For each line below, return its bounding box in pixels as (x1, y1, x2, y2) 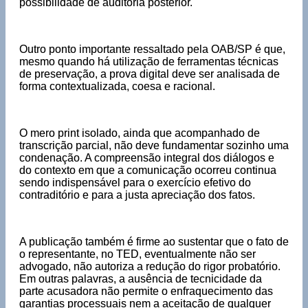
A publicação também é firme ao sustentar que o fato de (19, 235, 289, 247)
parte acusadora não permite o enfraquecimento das (19, 285, 273, 297)
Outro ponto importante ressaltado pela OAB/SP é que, (19, 43, 285, 55)
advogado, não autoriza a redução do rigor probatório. (19, 260, 280, 272)
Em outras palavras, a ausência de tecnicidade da (19, 272, 262, 285)
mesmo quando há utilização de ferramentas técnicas (19, 55, 278, 67)
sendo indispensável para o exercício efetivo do (19, 176, 251, 188)
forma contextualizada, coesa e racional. (19, 80, 218, 92)
